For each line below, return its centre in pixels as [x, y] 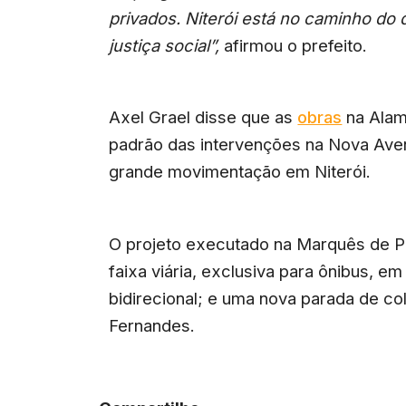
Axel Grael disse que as [203, 117]
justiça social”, [164, 45]
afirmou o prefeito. [294, 45]
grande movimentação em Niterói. [240, 172]
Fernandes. [152, 326]
